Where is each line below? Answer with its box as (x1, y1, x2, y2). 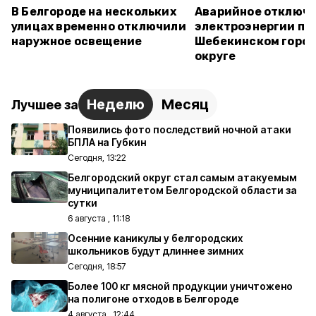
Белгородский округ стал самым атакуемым (68, 171, 297, 183)
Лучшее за (11, 97, 78, 112)
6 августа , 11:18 (68, 213, 130, 224)
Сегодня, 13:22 (68, 152, 126, 163)
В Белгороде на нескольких (11, 5, 176, 18)
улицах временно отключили (11, 20, 186, 33)
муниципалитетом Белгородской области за (68, 184, 297, 196)
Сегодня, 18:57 (68, 261, 126, 272)
